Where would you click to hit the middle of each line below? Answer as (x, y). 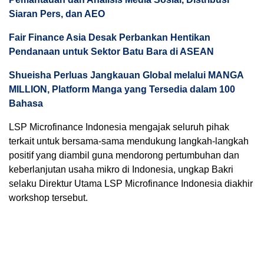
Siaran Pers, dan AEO (57, 14)
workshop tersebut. (48, 198)
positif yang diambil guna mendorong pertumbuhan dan (124, 155)
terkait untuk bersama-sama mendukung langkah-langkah (129, 141)
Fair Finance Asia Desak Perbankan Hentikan (110, 37)
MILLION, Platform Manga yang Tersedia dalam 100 (122, 89)
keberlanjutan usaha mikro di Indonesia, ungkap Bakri (121, 169)
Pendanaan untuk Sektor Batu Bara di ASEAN (111, 52)
